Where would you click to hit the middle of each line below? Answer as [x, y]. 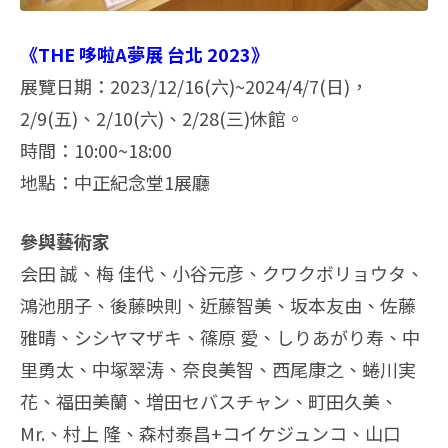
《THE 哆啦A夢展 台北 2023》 [144, 53]
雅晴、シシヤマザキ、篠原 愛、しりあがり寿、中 [220, 336]
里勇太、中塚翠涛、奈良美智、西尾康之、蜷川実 [218, 368]
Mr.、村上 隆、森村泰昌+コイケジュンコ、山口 [210, 432]
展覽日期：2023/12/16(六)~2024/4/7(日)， [194, 85]
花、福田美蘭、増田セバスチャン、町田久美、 [209, 400]
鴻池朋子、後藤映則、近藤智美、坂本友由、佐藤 [218, 304]
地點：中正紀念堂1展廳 [115, 181]
